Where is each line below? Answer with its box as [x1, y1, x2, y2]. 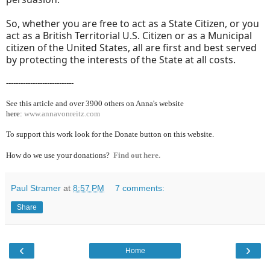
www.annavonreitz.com [24, 108, 100, 118]
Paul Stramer [11, 183, 61, 193]
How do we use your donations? [6, 150, 113, 160]
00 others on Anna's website [94, 98, 184, 108]
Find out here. [113, 150, 160, 160]
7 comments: [115, 183, 165, 193]
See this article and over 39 [6, 98, 94, 108]
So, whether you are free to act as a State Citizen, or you [6, 16, 259, 30]
